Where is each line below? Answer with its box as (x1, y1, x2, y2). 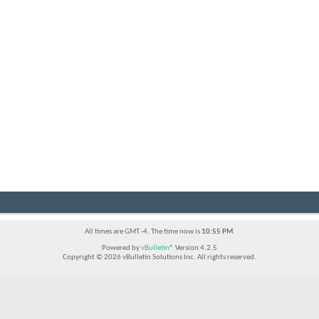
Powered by (102, 244, 141, 253)
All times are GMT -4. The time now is (84, 228, 202, 236)
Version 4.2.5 (174, 244, 217, 253)
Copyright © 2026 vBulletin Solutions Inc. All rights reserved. (63, 253, 256, 262)
